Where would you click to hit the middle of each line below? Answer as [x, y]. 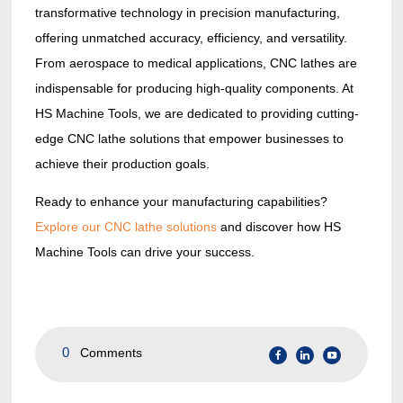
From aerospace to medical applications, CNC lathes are [196, 63]
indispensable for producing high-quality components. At [194, 89]
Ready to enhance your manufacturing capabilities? [181, 202]
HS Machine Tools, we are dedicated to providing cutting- [197, 114]
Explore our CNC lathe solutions [125, 227]
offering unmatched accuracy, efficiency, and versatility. [191, 38]
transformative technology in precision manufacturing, [187, 13]
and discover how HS [278, 227]
